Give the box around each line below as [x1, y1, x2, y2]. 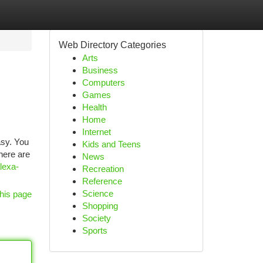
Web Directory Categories [58, 40, 166, 50]
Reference [82, 176, 122, 186]
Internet [82, 127, 111, 137]
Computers [82, 77, 125, 87]
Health [82, 102, 107, 112]
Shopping [82, 201, 118, 211]
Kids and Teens [82, 139, 141, 149]
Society [82, 213, 111, 223]
